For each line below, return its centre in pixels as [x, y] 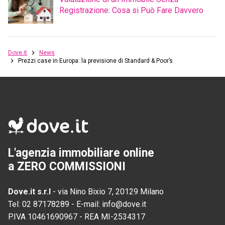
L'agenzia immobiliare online [81, 153]
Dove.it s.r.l [29, 191]
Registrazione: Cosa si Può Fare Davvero [131, 11]
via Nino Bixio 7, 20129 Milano [111, 191]
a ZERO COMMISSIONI [67, 166]
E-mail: [89, 204]
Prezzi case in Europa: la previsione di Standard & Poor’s [95, 61]
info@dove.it [124, 204]
